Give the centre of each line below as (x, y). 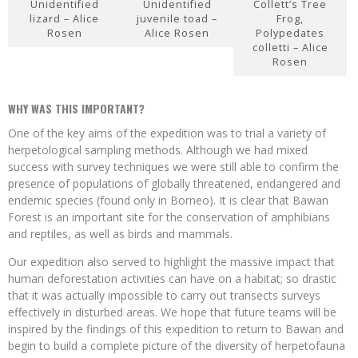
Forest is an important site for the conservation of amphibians (169, 217)
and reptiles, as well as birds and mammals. (120, 233)
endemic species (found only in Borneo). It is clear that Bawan (168, 200)
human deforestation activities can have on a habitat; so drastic (172, 278)
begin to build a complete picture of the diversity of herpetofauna (177, 345)
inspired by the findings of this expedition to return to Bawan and (176, 328)
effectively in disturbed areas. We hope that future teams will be (172, 312)
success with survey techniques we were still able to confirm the (173, 166)
